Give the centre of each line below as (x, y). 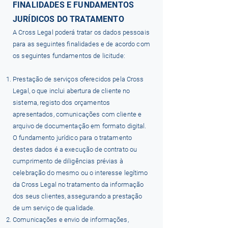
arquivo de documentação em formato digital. (80, 126)
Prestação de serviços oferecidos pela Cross (78, 79)
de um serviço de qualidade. (54, 208)
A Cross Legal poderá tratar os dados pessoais (81, 32)
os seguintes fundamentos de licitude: (69, 56)
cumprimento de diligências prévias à (68, 161)
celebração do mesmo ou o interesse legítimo (80, 173)
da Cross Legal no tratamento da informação (78, 184)
